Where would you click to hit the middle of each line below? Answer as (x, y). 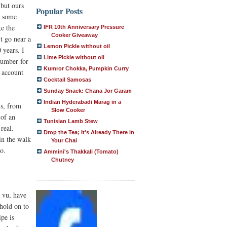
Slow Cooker (68, 110)
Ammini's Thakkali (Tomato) (81, 152)
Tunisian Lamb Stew (71, 121)
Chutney (63, 160)
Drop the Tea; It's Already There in (89, 132)
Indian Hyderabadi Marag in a (82, 102)
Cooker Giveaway (74, 35)
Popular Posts (59, 11)
